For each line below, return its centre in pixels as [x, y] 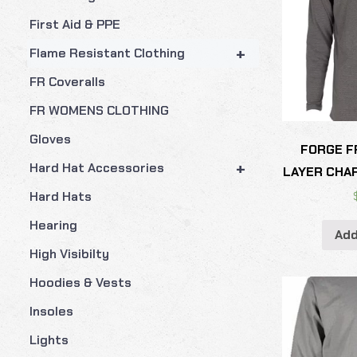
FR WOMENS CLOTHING [99, 110]
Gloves [50, 139]
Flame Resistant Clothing [107, 53]
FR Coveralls [67, 81]
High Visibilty [69, 253]
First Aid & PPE [75, 24]
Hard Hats [60, 196]
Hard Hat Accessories [96, 167]
